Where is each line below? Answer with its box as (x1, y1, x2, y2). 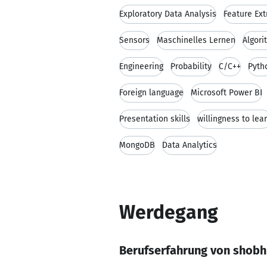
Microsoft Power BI (191, 88, 262, 98)
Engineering (119, 61, 163, 72)
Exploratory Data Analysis (119, 9, 216, 19)
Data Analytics (162, 140, 217, 150)
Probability (170, 61, 212, 72)
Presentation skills (119, 114, 190, 124)
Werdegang (119, 201, 218, 223)
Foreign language (119, 88, 184, 98)
